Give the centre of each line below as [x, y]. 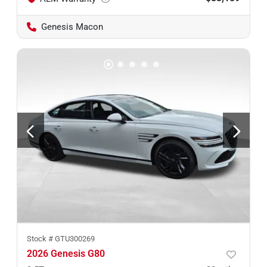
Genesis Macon [72, 27]
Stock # [41, 239]
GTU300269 [75, 239]
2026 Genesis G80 [66, 254]
